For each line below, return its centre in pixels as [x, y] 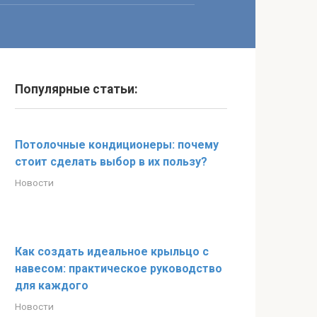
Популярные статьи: [76, 89]
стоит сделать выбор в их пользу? [111, 162]
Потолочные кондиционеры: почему [117, 145]
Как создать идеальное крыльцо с [112, 252]
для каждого [52, 286]
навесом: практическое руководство [119, 269]
